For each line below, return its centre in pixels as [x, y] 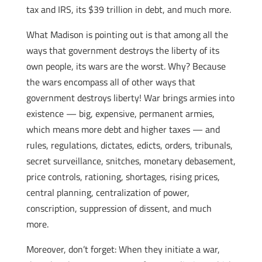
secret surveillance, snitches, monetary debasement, [131, 161]
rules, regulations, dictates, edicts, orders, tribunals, [129, 145]
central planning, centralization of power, [108, 192]
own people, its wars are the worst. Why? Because [126, 66]
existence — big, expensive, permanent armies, [120, 113]
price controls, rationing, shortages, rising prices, [123, 177]
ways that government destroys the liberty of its [123, 50]
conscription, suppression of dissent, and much [119, 208]
